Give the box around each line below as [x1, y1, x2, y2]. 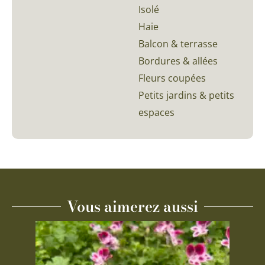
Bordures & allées [138, 54, 218, 67]
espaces [138, 105, 174, 119]
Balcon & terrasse [138, 37, 218, 50]
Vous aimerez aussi [67, 195, 198, 218]
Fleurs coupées [138, 71, 206, 85]
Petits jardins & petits [138, 88, 234, 102]
